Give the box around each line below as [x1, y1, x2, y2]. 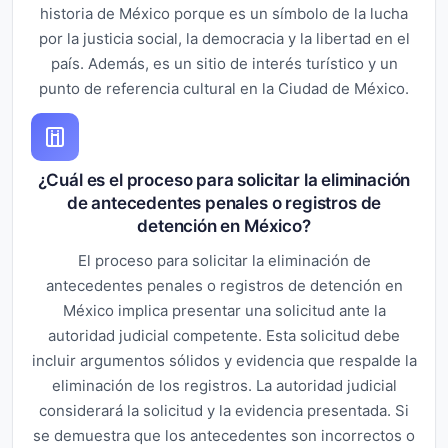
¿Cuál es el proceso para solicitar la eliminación [37, 169, 411, 190]
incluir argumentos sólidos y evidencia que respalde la [31, 350, 417, 370]
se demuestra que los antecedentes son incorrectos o [33, 425, 415, 445]
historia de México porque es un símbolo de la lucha [40, 3, 408, 23]
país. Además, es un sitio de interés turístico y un [50, 53, 398, 73]
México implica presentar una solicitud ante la [62, 300, 386, 320]
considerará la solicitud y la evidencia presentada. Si [39, 400, 409, 420]
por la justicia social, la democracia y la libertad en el [38, 28, 410, 48]
